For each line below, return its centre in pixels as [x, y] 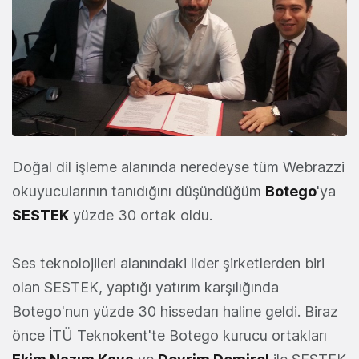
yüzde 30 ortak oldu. [141, 216]
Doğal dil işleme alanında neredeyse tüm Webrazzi [178, 167]
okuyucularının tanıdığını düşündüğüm [139, 192]
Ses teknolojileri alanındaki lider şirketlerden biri [168, 264]
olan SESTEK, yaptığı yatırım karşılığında [145, 288]
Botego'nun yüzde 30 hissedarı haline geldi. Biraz [175, 312]
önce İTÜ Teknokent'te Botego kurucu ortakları [169, 336]
